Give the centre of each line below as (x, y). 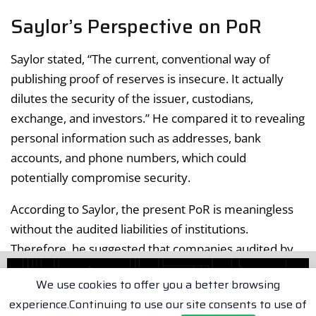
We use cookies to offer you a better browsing (158, 285)
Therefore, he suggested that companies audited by (152, 248)
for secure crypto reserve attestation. (113, 288)
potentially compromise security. (101, 177)
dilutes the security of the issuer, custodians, (132, 98)
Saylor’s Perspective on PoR (136, 27)
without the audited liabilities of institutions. (129, 229)
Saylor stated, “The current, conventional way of (140, 59)
